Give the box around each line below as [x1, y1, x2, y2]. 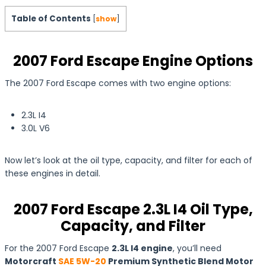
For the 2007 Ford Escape [5, 242, 112, 254]
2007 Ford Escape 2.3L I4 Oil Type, [13, 199, 253, 219]
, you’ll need [173, 242, 221, 254]
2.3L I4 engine [112, 242, 173, 254]
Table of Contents [11, 12, 91, 24]
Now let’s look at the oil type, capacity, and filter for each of [5, 154, 252, 166]
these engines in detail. [5, 167, 100, 179]
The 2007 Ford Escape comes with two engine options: [5, 77, 231, 89]
